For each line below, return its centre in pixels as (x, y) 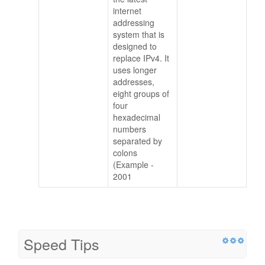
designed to (135, 46)
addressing (134, 23)
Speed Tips (62, 244)
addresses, (134, 82)
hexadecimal (137, 117)
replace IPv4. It (141, 58)
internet (127, 11)
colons (125, 153)
